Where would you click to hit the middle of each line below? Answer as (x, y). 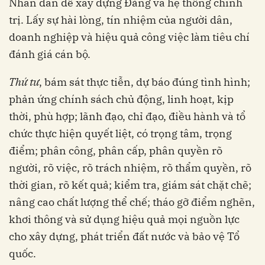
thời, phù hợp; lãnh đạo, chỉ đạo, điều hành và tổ (127, 117)
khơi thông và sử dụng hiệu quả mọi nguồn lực (124, 219)
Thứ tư (24, 82)
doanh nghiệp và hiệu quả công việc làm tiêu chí (129, 37)
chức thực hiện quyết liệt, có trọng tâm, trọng (120, 134)
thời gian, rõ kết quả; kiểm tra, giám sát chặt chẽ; (130, 185)
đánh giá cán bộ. (50, 54)
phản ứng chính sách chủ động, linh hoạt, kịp (121, 99)
